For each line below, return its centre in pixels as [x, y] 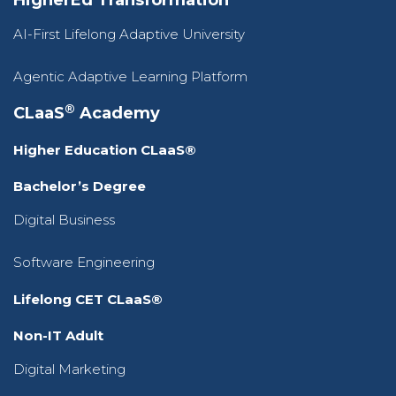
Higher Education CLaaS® [105, 150]
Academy [118, 114]
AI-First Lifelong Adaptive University [129, 34]
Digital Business [64, 220]
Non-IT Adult [58, 336]
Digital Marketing [69, 369]
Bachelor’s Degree [80, 187]
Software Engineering [84, 263]
